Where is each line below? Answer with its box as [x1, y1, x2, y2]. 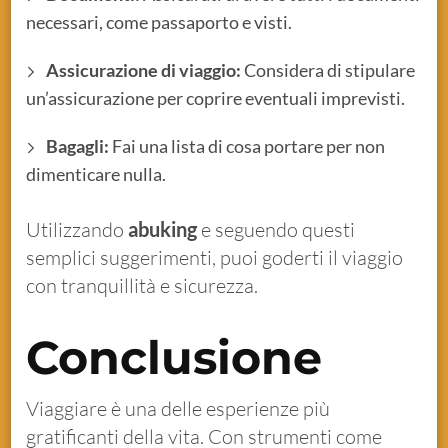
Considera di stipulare [241, 58, 416, 81]
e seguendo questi [197, 216, 356, 242]
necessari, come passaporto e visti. [26, 10, 293, 33]
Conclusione [26, 328, 323, 386]
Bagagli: [46, 134, 110, 157]
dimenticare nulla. [26, 162, 167, 185]
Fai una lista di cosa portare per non [109, 134, 386, 157]
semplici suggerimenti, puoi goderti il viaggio [26, 244, 404, 270]
